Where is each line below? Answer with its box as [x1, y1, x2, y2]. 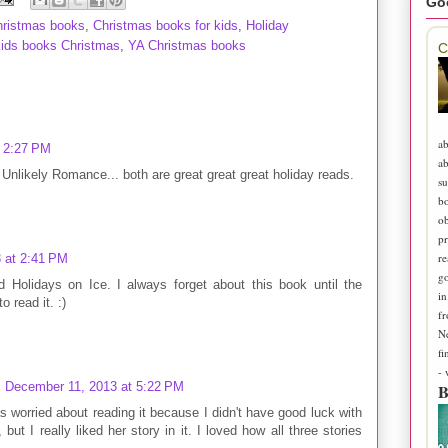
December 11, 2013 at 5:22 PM [5, 379, 184, 395]
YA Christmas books [128, 37, 246, 53]
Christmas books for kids [93, 17, 238, 33]
